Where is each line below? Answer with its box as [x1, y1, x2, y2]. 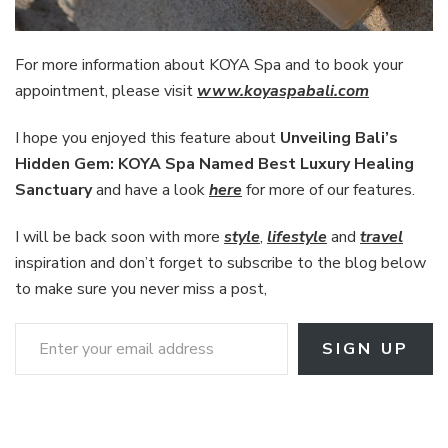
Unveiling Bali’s [280, 127, 398, 150]
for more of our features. [242, 179, 415, 202]
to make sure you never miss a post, [15, 278, 267, 301]
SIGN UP [321, 338, 409, 361]
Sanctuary [15, 179, 92, 202]
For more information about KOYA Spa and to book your [15, 54, 403, 77]
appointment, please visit [15, 80, 197, 103]
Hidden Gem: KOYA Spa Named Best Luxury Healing [15, 153, 414, 176]
